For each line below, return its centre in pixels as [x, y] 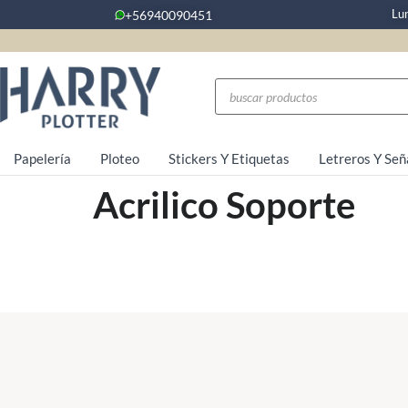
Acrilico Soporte [224, 204]
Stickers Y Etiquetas [229, 158]
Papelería [43, 158]
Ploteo [120, 158]
